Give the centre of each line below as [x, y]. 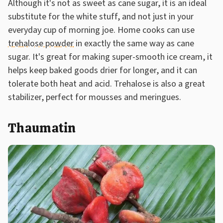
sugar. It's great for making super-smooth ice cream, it [110, 57]
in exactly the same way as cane [134, 44]
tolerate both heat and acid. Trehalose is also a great [107, 84]
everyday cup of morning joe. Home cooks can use [101, 30]
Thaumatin [42, 128]
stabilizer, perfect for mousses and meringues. [95, 98]
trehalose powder [41, 44]
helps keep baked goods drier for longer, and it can [103, 71]
